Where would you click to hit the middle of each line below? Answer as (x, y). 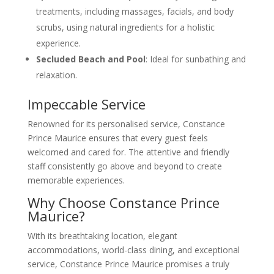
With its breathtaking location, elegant (102, 235)
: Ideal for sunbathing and (195, 59)
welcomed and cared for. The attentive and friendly (128, 152)
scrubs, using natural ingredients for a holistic (125, 27)
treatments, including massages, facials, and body (135, 11)
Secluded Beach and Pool (91, 59)
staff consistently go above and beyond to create (124, 166)
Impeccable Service (86, 104)
